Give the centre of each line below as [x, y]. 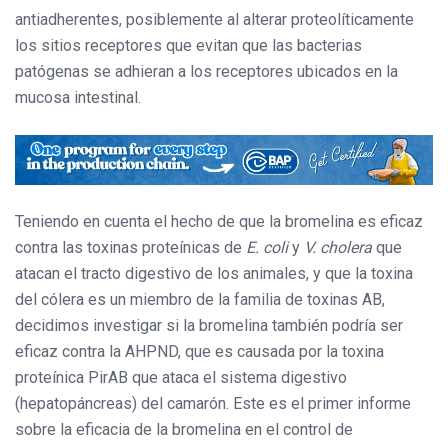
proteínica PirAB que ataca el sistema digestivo [181, 378]
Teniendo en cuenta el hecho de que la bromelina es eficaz [219, 222]
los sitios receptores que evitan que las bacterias [188, 46]
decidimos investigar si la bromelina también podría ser [209, 326]
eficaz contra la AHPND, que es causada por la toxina [199, 352]
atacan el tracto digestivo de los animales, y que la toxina [214, 274]
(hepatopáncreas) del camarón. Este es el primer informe [213, 404]
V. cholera [338, 248]
